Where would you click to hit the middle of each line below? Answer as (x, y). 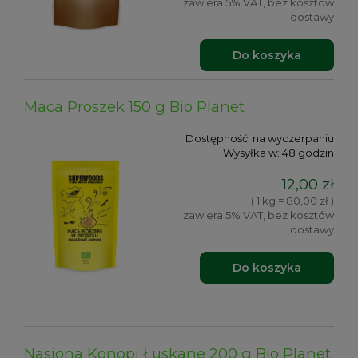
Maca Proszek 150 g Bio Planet (134, 107)
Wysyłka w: (251, 153)
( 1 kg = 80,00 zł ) (292, 200)
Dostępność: (218, 139)
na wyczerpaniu (293, 139)
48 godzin (308, 153)
